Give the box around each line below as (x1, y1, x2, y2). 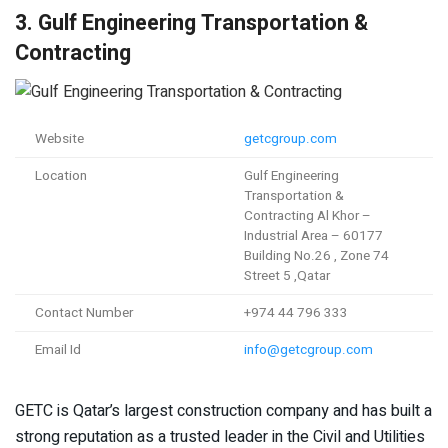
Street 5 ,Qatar (244, 265, 330, 286)
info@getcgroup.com (244, 339, 373, 360)
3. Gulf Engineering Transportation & (15, 6, 368, 39)
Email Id (35, 339, 81, 360)
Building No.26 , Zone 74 (244, 245, 389, 266)
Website (35, 128, 84, 149)
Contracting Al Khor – (244, 205, 371, 226)
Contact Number (35, 302, 133, 323)
